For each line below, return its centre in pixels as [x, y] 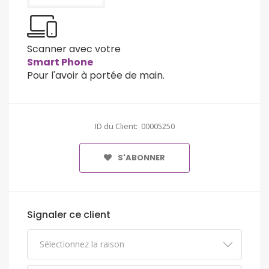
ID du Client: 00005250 [134, 126]
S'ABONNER [141, 158]
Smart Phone [60, 62]
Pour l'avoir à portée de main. [96, 76]
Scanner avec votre [74, 49]
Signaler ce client [69, 215]
